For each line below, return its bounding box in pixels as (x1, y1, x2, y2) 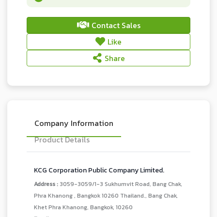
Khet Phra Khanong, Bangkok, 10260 (34, 203, 133, 212)
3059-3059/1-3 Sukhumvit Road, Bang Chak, (60, 180, 182, 188)
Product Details (34, 134, 90, 145)
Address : (34, 180, 60, 188)
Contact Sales (91, 19, 140, 31)
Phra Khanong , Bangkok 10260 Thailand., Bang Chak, (34, 191, 178, 200)
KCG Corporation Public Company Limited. (34, 165, 164, 175)
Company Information (34, 117, 113, 129)
